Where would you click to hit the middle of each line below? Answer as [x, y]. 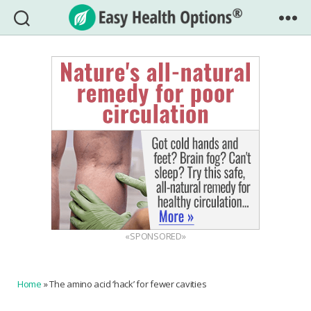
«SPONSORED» [155, 236]
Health [175, 56]
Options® [183, 72]
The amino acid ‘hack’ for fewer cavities [128, 284]
